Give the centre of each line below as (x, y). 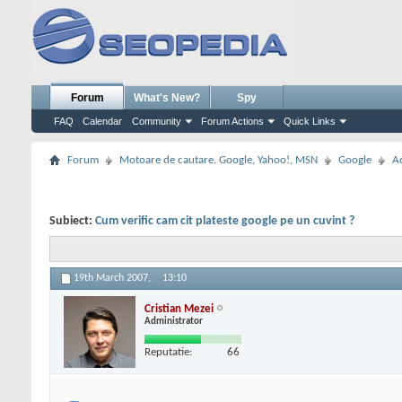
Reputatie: (168, 352)
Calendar (102, 121)
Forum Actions (232, 121)
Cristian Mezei (179, 309)
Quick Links (310, 121)
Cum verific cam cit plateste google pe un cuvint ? (225, 221)
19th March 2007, (114, 279)
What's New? (167, 98)
